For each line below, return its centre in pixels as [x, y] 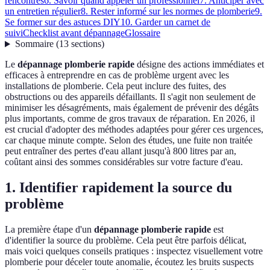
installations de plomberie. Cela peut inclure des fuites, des [115, 86]
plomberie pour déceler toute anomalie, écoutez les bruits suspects [129, 262]
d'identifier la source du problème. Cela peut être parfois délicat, [126, 240]
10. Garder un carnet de [165, 22]
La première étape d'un [49, 230]
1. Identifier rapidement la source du [118, 188]
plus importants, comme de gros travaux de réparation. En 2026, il [130, 119]
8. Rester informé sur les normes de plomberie [168, 11]
